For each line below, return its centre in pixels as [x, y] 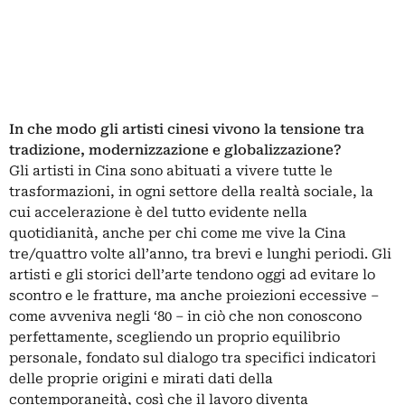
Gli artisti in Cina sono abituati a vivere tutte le [171, 171]
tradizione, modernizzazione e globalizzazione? [175, 151]
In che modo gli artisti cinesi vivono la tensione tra [187, 130]
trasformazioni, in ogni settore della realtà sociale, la [191, 192]
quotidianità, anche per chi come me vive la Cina [178, 234]
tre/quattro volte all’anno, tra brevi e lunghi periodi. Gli [200, 254]
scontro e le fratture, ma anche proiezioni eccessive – [194, 296]
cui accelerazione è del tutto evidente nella [158, 213]
